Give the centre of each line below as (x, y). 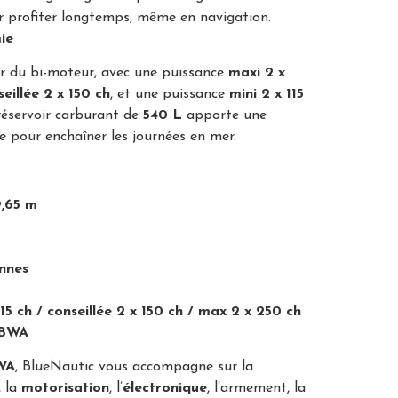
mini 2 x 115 (267, 94)
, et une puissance (170, 94)
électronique (165, 389)
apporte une (224, 115)
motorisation (65, 389)
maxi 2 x (257, 72)
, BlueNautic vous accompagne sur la (134, 367)
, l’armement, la (256, 389)
